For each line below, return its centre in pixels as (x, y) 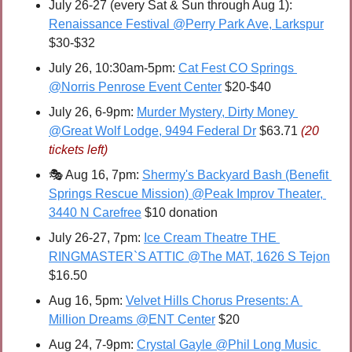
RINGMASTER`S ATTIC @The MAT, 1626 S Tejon (189, 257)
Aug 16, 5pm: (87, 301)
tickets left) (78, 150)
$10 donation (180, 213)
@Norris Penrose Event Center (135, 87)
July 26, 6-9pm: (93, 112)
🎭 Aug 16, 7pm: (95, 175)
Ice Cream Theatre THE (210, 238)
